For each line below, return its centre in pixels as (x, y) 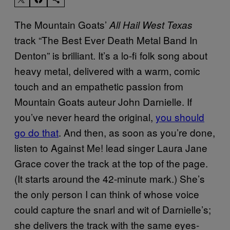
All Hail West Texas (151, 24)
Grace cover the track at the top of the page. (111, 163)
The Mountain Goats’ (62, 24)
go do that (36, 132)
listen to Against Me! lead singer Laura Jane (111, 147)
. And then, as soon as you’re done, (137, 132)
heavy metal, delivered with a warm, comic (107, 70)
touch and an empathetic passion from (99, 86)
